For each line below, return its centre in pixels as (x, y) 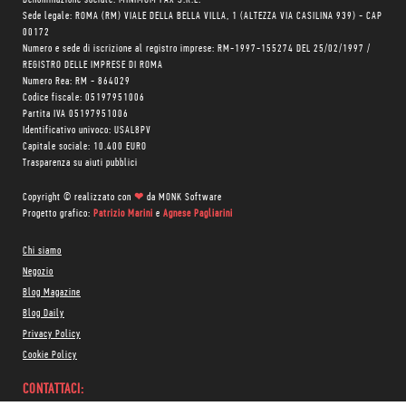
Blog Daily (43, 313)
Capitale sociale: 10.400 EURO (85, 146)
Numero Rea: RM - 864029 (77, 81)
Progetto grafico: (58, 213)
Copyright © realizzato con (78, 197)
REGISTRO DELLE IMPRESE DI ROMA (93, 65)
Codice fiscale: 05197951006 (84, 97)
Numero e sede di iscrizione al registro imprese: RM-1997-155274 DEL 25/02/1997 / (197, 48)
